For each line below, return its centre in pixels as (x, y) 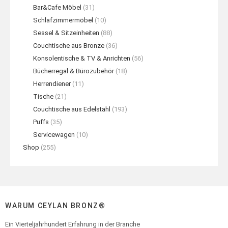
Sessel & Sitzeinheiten (66, 33)
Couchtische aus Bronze (69, 46)
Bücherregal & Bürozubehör (74, 71)
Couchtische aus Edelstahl (72, 109)
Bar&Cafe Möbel (57, 7)
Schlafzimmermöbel (63, 20)
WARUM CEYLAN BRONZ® (55, 206)
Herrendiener (52, 84)
